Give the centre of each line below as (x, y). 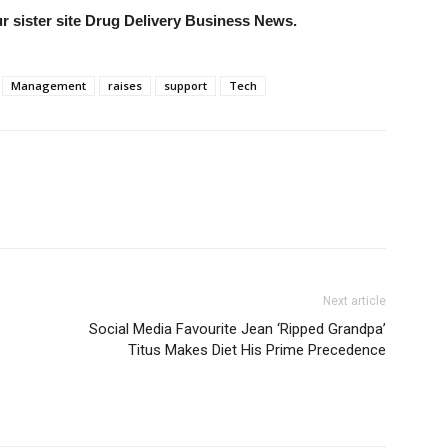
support (185, 85)
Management (48, 85)
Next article (354, 301)
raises (125, 85)
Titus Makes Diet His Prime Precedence (257, 350)
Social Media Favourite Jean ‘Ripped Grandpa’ (237, 329)
